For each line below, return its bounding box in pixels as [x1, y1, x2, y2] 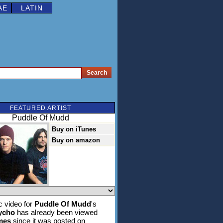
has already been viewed [15, 208, 98, 217]
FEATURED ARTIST [9, 105, 71, 111]
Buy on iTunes [52, 125, 96, 133]
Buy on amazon [52, 136, 100, 144]
